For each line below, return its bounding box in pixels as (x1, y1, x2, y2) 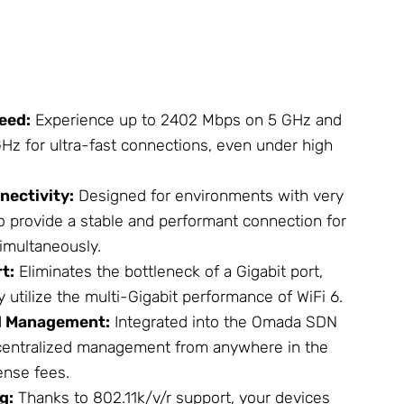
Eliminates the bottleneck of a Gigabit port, (14, 262, 323, 280)
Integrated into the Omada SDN (110, 312, 337, 331)
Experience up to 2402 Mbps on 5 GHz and (31, 110, 342, 129)
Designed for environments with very (74, 186, 344, 205)
